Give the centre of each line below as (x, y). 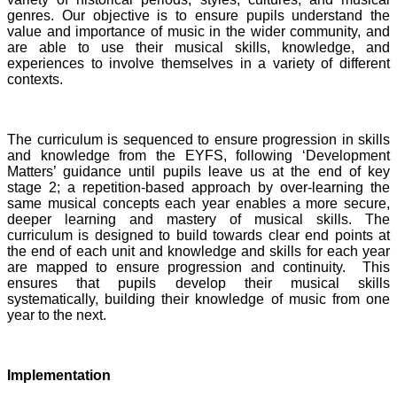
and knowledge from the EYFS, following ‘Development (198, 155)
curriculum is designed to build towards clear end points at (198, 235)
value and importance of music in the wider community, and (198, 31)
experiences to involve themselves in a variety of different (198, 63)
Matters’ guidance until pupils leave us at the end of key (198, 171)
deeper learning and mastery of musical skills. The (198, 219)
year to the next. (58, 315)
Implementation (61, 375)
